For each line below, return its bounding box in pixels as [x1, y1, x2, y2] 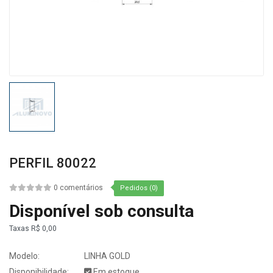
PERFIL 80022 [9, 155, 96, 171]
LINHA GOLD [82, 250, 130, 261]
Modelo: [9, 250, 40, 261]
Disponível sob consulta [9, 200, 194, 221]
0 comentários [54, 183, 103, 193]
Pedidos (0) [120, 184, 158, 193]
